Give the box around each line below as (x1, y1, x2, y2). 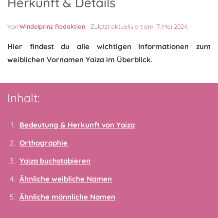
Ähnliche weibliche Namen (19, 174, 112, 183)
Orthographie (19, 138, 68, 147)
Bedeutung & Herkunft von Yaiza (19, 120, 135, 129)
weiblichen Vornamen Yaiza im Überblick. (7, 55, 153, 64)
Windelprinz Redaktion (19, 22, 85, 30)
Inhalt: (7, 91, 39, 105)
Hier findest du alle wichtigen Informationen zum (7, 42, 211, 51)
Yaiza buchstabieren (19, 156, 91, 165)
